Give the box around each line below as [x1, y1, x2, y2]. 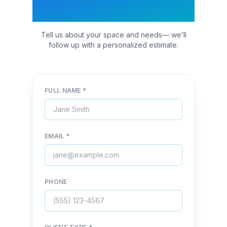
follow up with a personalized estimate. [49, 41, 178, 49]
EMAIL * [45, 132, 70, 140]
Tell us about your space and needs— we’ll [41, 30, 186, 39]
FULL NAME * [45, 87, 87, 94]
